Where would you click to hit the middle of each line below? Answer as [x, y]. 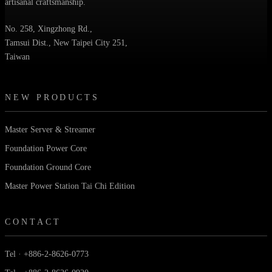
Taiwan [17, 56]
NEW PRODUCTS [53, 97]
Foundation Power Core [46, 148]
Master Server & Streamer [50, 129]
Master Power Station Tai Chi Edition [70, 186]
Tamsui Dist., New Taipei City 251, [66, 42]
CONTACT [33, 222]
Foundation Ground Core [48, 167]
